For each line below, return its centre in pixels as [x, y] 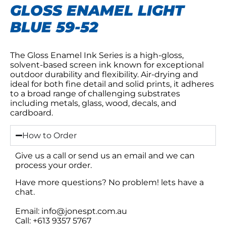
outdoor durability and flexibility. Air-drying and [104, 74]
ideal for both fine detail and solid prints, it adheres [112, 84]
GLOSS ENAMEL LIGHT [97, 10]
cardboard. [32, 112]
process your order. [53, 165]
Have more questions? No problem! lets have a [109, 182]
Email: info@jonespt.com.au [72, 211]
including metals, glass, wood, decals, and [93, 103]
